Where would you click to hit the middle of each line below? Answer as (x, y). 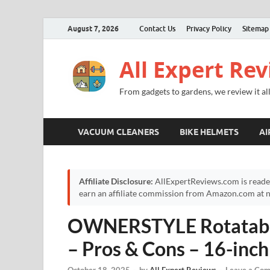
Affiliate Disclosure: (116, 181)
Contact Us (157, 28)
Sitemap (256, 28)
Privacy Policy (209, 28)
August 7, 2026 (93, 28)
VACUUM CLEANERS (118, 132)
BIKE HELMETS (209, 132)
